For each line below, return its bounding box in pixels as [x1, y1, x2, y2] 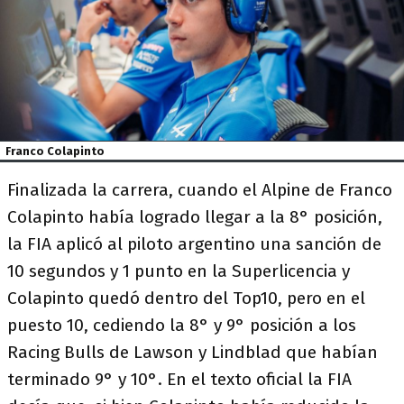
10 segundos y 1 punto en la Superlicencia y [7, 260, 350, 281]
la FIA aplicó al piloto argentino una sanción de [7, 233, 381, 254]
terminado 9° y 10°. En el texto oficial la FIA [7, 368, 352, 390]
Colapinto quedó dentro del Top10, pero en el [7, 287, 365, 308]
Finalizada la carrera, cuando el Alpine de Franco [7, 179, 392, 200]
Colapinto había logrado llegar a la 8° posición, [7, 206, 382, 227]
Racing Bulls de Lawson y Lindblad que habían [7, 341, 378, 363]
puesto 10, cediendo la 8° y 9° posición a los [7, 314, 356, 335]
